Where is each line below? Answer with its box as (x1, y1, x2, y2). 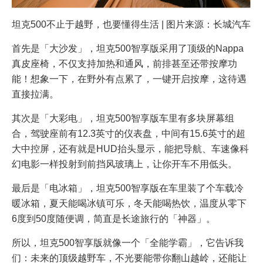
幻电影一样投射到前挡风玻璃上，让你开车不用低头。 (12, 159, 237, 169)
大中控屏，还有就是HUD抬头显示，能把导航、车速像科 (12, 143, 249, 154)
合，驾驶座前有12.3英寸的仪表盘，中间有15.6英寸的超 (12, 128, 245, 139)
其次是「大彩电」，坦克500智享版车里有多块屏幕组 (12, 113, 234, 123)
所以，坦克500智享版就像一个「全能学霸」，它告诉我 (12, 237, 244, 248)
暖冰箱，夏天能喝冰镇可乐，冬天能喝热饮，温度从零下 (12, 198, 247, 208)
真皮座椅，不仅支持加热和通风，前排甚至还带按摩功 (12, 58, 237, 69)
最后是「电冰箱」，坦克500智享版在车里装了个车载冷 (12, 183, 244, 193)
